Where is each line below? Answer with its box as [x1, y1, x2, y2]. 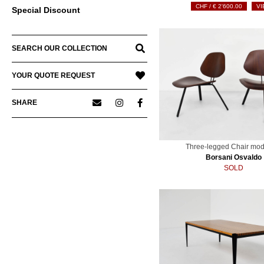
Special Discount [12, 5, 80, 15]
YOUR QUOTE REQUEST [12, 71, 95, 80]
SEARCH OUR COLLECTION [12, 44, 107, 53]
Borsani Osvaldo [205, 153, 262, 161]
